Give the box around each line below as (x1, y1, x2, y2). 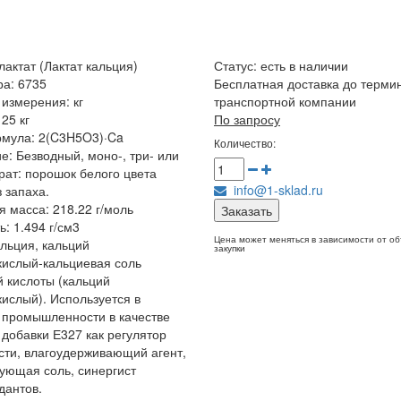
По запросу (213, 110, 280, 128)
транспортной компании (213, 92, 356, 110)
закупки (213, 242, 245, 254)
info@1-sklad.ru (226, 181, 323, 199)
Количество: (213, 135, 276, 150)
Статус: (213, 56, 260, 74)
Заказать (220, 201, 272, 219)
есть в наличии (260, 56, 348, 74)
